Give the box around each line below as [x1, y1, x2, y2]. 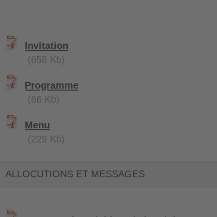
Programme [25, 80, 78, 91]
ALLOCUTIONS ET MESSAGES [5, 169, 145, 179]
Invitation [25, 40, 68, 51]
